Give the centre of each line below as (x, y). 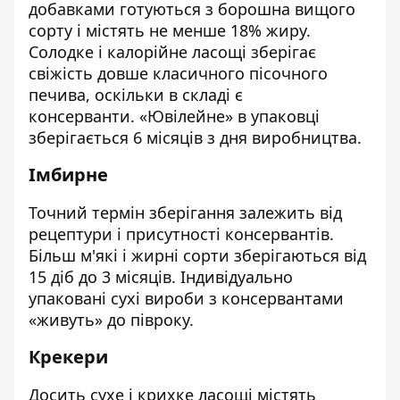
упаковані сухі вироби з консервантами (186, 298)
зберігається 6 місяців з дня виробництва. (195, 137)
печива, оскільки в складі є (136, 95)
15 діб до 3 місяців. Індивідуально (161, 277)
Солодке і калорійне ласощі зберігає (172, 52)
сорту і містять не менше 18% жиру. (170, 30)
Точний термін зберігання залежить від (185, 212)
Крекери (68, 357)
